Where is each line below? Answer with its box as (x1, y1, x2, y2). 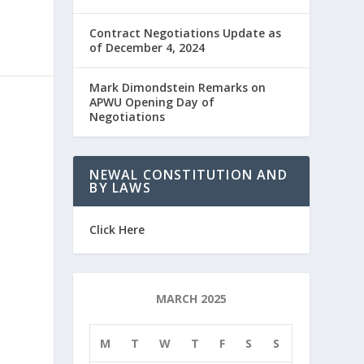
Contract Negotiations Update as (89, 25, 282, 41)
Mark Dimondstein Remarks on (89, 80, 266, 95)
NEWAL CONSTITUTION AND (89, 166, 288, 184)
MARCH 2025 (155, 291, 227, 306)
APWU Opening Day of (89, 94, 215, 110)
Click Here (89, 222, 145, 237)
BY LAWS (89, 179, 151, 197)
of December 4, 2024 (89, 40, 206, 55)
